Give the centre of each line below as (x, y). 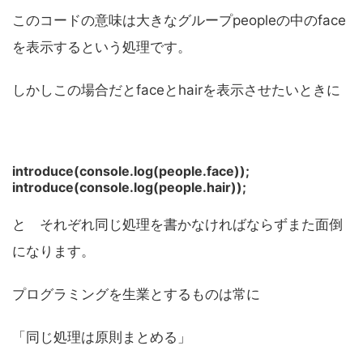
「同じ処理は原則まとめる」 (102, 337)
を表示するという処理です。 (102, 47)
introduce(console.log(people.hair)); (129, 188)
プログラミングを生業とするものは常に (136, 295)
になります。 (53, 252)
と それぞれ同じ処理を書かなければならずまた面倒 (177, 225)
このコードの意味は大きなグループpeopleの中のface (179, 21)
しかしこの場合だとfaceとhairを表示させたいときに (176, 90)
